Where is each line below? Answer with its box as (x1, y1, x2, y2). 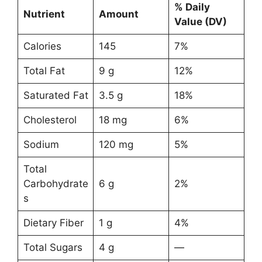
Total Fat (23, 65, 65, 77)
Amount (98, 8, 139, 20)
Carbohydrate (23, 178, 88, 190)
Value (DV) (174, 16, 227, 28)
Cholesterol (23, 114, 77, 126)
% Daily (174, 1, 210, 13)
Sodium (23, 139, 59, 151)
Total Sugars (23, 242, 82, 254)
